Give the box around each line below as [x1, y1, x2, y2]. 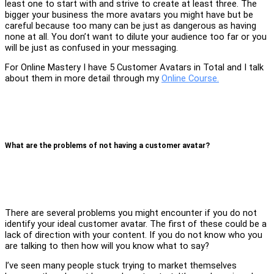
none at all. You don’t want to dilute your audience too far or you [5, 31, 267, 42]
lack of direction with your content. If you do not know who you [5, 229, 262, 240]
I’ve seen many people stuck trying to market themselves [5, 260, 237, 272]
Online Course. [161, 73, 219, 84]
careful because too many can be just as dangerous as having [5, 20, 256, 31]
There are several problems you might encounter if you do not [5, 207, 257, 218]
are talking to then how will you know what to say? [5, 240, 209, 251]
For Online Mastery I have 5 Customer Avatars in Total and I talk [5, 62, 264, 73]
